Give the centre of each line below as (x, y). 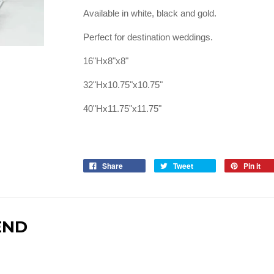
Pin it (252, 166)
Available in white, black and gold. (150, 13)
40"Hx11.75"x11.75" (124, 109)
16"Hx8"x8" (106, 61)
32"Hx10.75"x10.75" (123, 85)
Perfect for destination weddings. (149, 37)
